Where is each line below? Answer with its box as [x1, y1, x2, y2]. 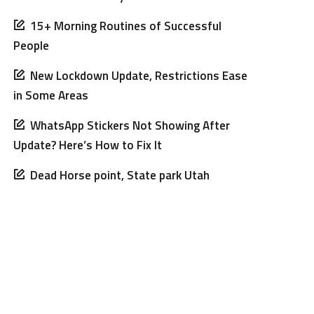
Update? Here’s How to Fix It [13, 135, 163, 154]
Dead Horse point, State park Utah [30, 165, 210, 184]
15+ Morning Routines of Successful [30, 16, 222, 35]
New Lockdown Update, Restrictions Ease [30, 66, 248, 85]
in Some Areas [13, 86, 89, 104]
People [13, 36, 50, 55]
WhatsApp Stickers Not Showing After [30, 116, 231, 135]
